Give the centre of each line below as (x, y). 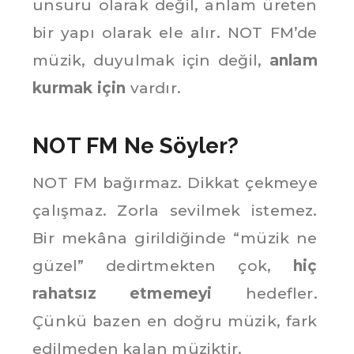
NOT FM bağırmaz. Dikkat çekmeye (175, 183)
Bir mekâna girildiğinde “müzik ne (175, 238)
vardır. (154, 88)
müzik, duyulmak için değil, (151, 60)
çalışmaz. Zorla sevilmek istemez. (175, 210)
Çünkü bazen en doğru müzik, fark (175, 321)
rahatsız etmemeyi (122, 293)
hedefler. (265, 293)
